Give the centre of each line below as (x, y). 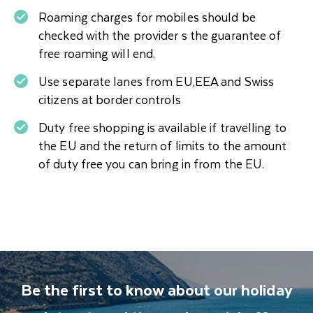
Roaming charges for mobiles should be (147, 17)
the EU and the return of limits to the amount (163, 145)
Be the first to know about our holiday (156, 289)
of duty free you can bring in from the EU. (154, 163)
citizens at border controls (110, 99)
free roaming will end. (97, 53)
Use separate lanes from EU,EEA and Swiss (156, 81)
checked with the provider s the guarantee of (160, 35)
